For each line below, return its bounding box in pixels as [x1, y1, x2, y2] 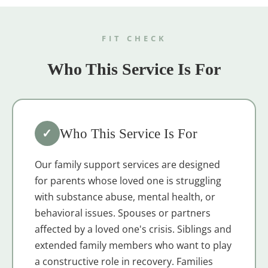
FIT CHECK [101, 32, 167, 44]
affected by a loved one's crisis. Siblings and [34, 223, 232, 236]
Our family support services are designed [34, 158, 220, 172]
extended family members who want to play [34, 239, 232, 252]
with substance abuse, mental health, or [34, 190, 215, 204]
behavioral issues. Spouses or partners [34, 206, 211, 220]
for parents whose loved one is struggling [34, 174, 221, 188]
